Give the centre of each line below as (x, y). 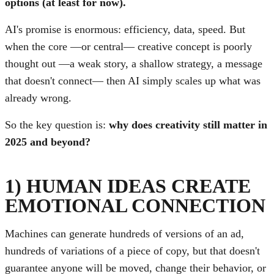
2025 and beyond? (48, 142)
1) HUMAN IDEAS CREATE (128, 186)
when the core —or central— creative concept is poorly (128, 47)
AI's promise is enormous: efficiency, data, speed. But (125, 30)
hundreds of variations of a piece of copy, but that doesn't (132, 251)
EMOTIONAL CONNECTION (135, 205)
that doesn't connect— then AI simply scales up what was (133, 81)
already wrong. (38, 98)
